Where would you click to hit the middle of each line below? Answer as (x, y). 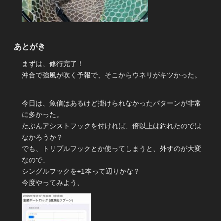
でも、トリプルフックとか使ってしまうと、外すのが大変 (111, 148)
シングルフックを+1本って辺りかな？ (81, 171)
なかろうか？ (42, 137)
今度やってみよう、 (53, 182)
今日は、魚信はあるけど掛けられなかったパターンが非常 (111, 103)
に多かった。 (42, 114)
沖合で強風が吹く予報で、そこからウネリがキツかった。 (111, 75)
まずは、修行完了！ (53, 64)
